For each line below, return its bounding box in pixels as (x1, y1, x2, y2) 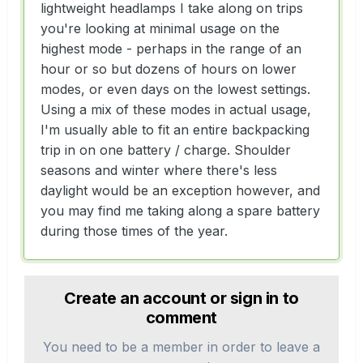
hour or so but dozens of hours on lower (41, 60, 297, 77)
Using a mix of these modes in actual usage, (41, 100, 311, 117)
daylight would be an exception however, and (41, 181, 320, 199)
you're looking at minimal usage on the (41, 19, 280, 36)
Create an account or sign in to (64, 288, 299, 308)
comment (145, 307, 218, 327)
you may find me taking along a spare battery (41, 202, 320, 219)
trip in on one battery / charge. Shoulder (41, 141, 291, 158)
